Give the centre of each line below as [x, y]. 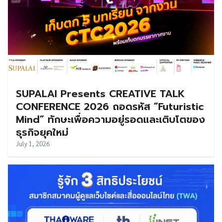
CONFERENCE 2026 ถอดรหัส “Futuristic [110, 106]
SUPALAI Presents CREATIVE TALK [100, 93]
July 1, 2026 [33, 143]
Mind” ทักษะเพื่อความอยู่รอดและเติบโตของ [111, 119]
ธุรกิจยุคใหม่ [42, 132]
